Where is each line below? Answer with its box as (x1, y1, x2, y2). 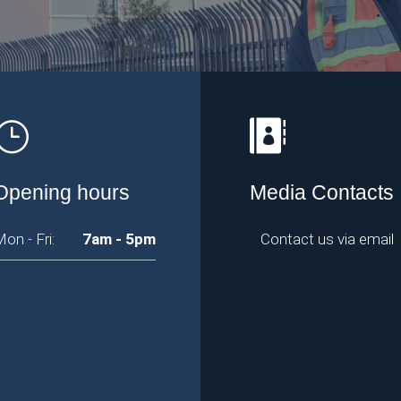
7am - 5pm (82, 230, 156, 249)
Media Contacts (250, 181, 394, 205)
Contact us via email (260, 230, 394, 249)
